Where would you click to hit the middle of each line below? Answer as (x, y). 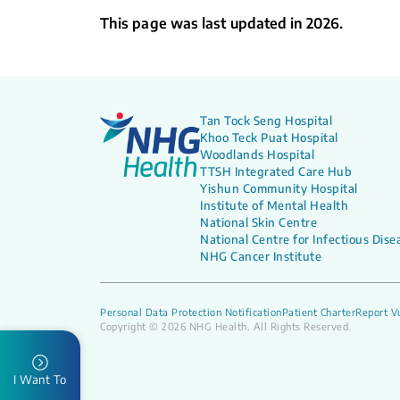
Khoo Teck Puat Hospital (269, 137)
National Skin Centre (258, 222)
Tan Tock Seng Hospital (266, 121)
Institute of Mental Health (274, 205)
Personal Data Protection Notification (191, 312)
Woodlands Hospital (257, 154)
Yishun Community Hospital (279, 188)
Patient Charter (318, 312)
